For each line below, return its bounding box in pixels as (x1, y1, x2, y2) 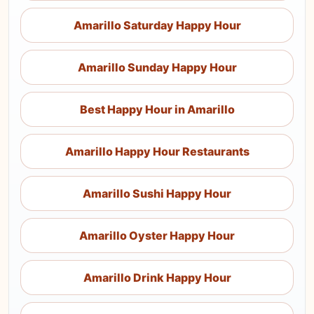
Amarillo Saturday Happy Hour (73, 18, 241, 32)
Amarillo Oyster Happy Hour (79, 228, 235, 243)
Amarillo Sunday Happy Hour (77, 60, 237, 74)
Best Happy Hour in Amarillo (79, 102, 235, 116)
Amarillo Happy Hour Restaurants (64, 144, 250, 158)
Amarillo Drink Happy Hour (83, 271, 231, 285)
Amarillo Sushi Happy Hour (83, 186, 231, 200)
